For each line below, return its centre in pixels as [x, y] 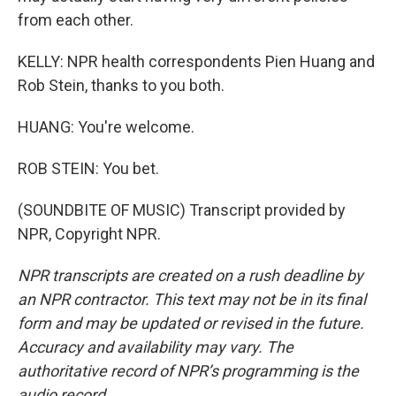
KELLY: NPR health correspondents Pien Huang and [196, 61]
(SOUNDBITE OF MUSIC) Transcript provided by [182, 210]
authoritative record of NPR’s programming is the [188, 371]
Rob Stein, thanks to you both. [121, 85]
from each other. [76, 20]
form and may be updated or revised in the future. [191, 323]
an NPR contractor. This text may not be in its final [192, 299]
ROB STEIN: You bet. [88, 168]
